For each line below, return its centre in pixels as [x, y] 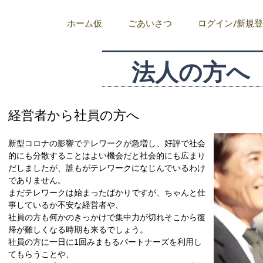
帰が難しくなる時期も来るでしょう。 [78, 230]
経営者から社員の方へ [74, 115]
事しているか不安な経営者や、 [66, 205]
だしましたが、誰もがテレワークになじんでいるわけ [107, 168]
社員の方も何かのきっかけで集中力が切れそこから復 [107, 217]
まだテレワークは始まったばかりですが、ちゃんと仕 [107, 193]
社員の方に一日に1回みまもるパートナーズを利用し [105, 242]
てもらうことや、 [41, 254]
